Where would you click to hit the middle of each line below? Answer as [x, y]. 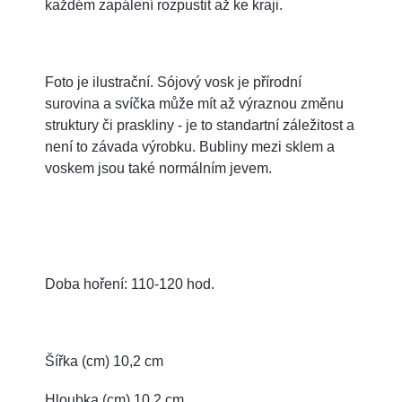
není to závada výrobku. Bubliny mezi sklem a [190, 146]
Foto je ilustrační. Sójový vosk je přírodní [173, 82]
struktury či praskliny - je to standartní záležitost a [200, 125]
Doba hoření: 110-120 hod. [130, 284]
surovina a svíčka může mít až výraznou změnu [194, 103]
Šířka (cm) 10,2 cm [104, 361]
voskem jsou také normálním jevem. [158, 168]
